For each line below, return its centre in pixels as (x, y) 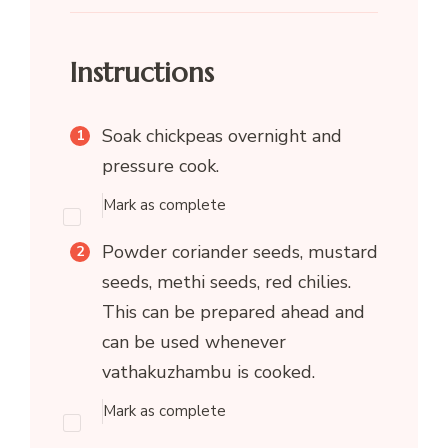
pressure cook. (160, 165)
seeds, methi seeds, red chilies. (226, 281)
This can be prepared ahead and (233, 311)
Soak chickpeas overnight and (221, 135)
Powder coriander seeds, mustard (239, 251)
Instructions (141, 72)
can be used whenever (193, 341)
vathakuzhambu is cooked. (208, 371)
